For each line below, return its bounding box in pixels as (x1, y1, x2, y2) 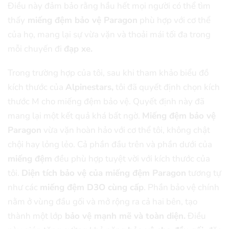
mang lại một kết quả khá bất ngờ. (8, 109, 142, 122)
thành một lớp (8, 210, 62, 222)
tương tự (186, 167, 221, 179)
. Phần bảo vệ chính (144, 181, 219, 193)
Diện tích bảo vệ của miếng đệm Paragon (21, 167, 186, 179)
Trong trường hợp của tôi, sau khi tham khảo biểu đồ (8, 66, 209, 79)
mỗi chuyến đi (8, 43, 64, 55)
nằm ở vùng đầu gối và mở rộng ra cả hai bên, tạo (8, 195, 197, 208)
